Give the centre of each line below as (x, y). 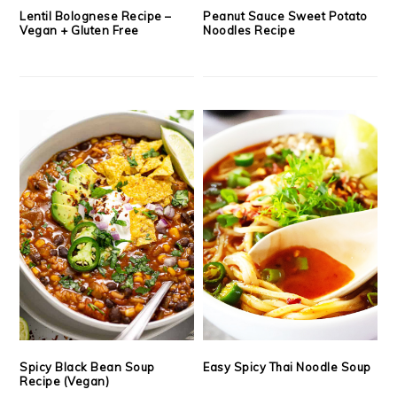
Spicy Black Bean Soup (87, 367)
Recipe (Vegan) (65, 381)
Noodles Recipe (249, 31)
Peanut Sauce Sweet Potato (285, 16)
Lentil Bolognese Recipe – (95, 16)
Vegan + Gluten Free (79, 31)
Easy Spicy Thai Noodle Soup (287, 367)
